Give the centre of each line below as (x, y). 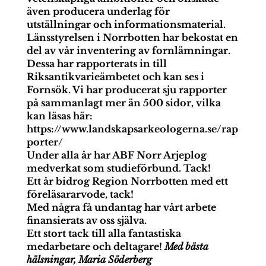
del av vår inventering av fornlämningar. (128, 51)
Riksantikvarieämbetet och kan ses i (115, 77)
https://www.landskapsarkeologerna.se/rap (132, 129)
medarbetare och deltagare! (95, 247)
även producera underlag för (98, 12)
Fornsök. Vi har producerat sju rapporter (126, 90)
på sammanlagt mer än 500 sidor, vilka (123, 103)
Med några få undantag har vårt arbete (121, 208)
